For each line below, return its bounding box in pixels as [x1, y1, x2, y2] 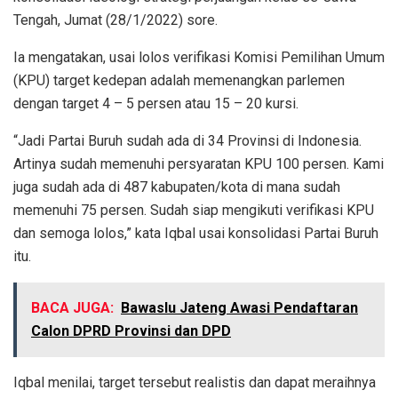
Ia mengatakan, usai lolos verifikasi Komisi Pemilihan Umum [13, 49, 385, 67]
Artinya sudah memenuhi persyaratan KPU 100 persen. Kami [13, 155, 384, 173]
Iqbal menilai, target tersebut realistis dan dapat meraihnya [13, 374, 376, 392]
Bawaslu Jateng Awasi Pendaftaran [121, 299, 358, 317]
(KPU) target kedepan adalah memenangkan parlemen [13, 72, 345, 90]
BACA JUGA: [31, 299, 114, 317]
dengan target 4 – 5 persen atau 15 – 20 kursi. [13, 95, 298, 113]
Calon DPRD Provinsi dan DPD [31, 322, 231, 340]
